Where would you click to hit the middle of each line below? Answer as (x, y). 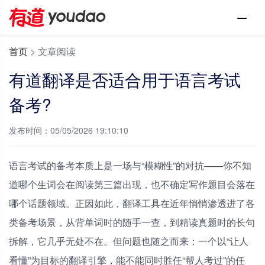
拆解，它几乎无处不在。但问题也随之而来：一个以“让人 (129, 241)
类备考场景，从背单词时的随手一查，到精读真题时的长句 (132, 222)
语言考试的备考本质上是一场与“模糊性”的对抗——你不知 (130, 165)
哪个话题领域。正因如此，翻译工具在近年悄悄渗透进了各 (132, 203)
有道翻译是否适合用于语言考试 (125, 79)
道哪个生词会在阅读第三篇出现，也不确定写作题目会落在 (132, 184)
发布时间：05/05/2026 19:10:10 (69, 130)
